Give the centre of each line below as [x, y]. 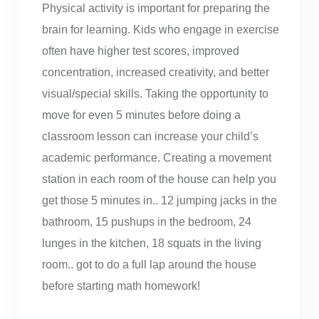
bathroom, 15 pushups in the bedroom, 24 [146, 222]
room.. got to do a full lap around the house [149, 265]
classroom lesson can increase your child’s [150, 137]
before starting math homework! [121, 286]
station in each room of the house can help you [159, 179]
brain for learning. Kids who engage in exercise [160, 30]
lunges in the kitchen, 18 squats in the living [151, 244]
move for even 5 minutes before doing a [141, 115]
